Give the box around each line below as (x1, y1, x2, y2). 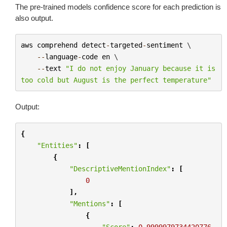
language (45, 52, 78, 61)
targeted (109, 41, 142, 49)
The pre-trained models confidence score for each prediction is (15, 3, 221, 11)
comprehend (36, 41, 78, 49)
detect (81, 41, 106, 49)
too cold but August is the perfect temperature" (20, 75, 211, 84)
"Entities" (36, 141, 78, 149)
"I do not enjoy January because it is (65, 64, 215, 72)
